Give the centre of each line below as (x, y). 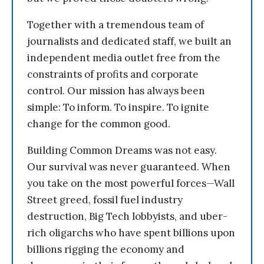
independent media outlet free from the (124, 58)
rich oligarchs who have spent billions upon (131, 233)
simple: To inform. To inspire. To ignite (118, 108)
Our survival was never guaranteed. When (129, 167)
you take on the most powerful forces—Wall (131, 184)
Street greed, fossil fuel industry (105, 200)
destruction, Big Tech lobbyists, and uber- (127, 217)
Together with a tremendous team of (115, 25)
